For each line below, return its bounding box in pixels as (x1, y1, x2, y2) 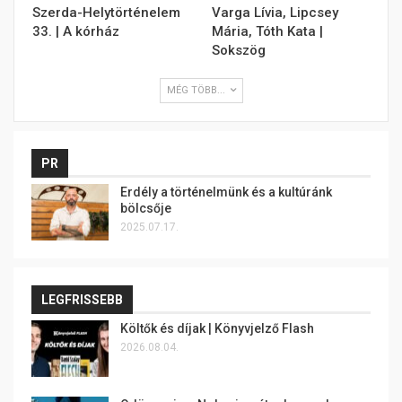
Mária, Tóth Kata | (212, 22, 323, 39)
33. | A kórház (32, 22, 119, 39)
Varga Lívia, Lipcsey (212, 4, 338, 21)
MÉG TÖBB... (166, 83, 228, 96)
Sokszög (212, 41, 266, 58)
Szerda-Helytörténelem (32, 4, 180, 21)
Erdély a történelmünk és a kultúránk (120, 184, 332, 199)
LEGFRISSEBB (41, 293, 123, 308)
